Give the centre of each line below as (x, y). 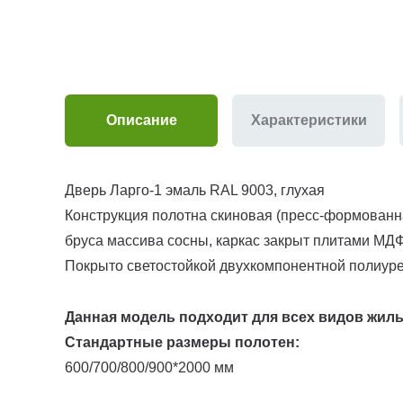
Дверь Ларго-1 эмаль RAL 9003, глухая (195, 191)
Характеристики (309, 121)
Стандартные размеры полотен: (182, 343)
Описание (141, 121)
